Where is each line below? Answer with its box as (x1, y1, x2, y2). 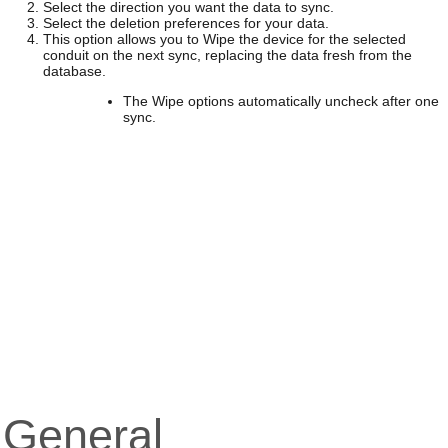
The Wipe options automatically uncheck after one (122, 93, 439, 109)
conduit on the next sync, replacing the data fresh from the (42, 47, 412, 63)
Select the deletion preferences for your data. (42, 15, 329, 31)
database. (42, 63, 106, 79)
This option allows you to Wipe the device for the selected (42, 31, 406, 47)
